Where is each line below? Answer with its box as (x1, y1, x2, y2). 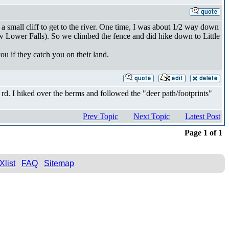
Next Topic (133, 111, 170, 121)
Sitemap (44, 158, 74, 168)
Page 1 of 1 (185, 128, 222, 137)
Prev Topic (83, 111, 118, 121)
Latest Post (185, 111, 220, 121)
